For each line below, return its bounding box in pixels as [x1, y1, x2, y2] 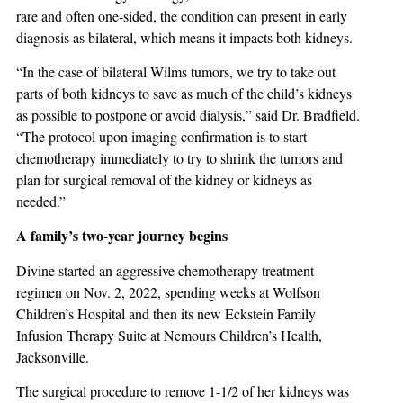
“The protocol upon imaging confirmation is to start [16, 126, 307, 146]
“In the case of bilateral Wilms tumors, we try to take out [16, 61, 336, 81]
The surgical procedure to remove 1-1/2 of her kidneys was [16, 381, 349, 401]
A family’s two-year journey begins [16, 225, 228, 246]
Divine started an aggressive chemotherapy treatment [16, 260, 314, 280]
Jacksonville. [16, 346, 89, 366]
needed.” [16, 191, 66, 210]
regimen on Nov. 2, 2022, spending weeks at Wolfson [16, 282, 320, 301]
